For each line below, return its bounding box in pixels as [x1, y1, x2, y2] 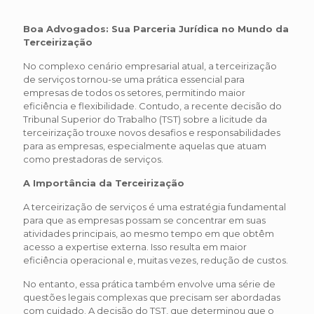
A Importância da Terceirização [23, 177, 184, 189]
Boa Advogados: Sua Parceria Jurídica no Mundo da [23, 23, 289, 35]
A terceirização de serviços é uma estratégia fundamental [23, 201, 286, 213]
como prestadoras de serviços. [23, 153, 163, 165]
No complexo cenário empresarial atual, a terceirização [23, 60, 277, 72]
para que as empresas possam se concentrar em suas [23, 214, 266, 226]
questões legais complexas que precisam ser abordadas [23, 292, 280, 303]
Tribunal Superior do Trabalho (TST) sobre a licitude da [23, 114, 267, 125]
